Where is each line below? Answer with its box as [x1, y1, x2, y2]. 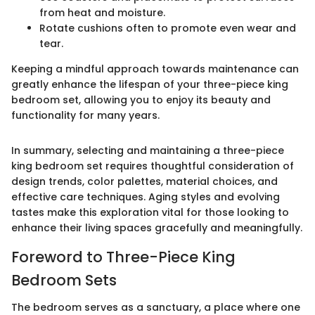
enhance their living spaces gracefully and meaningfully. [11, 221, 302, 236]
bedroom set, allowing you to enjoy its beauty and [11, 93, 271, 108]
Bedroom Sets [11, 270, 117, 291]
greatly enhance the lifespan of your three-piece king [11, 77, 288, 92]
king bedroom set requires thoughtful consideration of [11, 159, 294, 174]
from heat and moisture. [39, 6, 165, 20]
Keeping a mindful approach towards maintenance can [11, 62, 299, 77]
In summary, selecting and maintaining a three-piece [11, 143, 284, 158]
